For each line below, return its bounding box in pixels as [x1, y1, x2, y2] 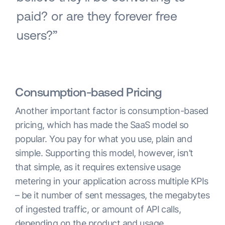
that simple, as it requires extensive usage [15, 162, 181, 173]
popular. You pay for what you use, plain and [15, 134, 192, 145]
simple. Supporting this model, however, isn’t [15, 148, 193, 159]
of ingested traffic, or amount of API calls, [15, 204, 181, 215]
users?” [17, 28, 57, 43]
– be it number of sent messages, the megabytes [15, 190, 210, 201]
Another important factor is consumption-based [15, 105, 208, 117]
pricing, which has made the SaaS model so [15, 120, 189, 131]
